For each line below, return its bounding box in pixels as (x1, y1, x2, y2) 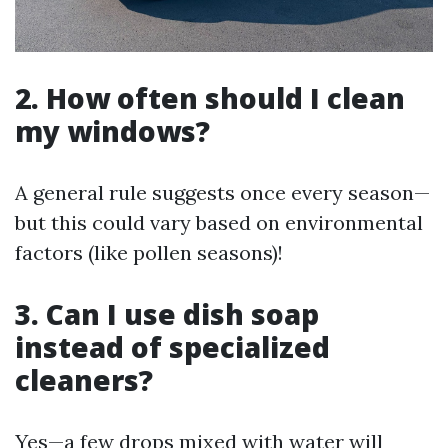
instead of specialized (15, 327, 330, 366)
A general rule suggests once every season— (15, 179, 430, 205)
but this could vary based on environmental (15, 209, 423, 235)
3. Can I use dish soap (15, 294, 319, 333)
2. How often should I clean (15, 78, 405, 117)
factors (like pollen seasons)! (15, 239, 283, 265)
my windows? (15, 111, 210, 150)
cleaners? (15, 360, 153, 399)
